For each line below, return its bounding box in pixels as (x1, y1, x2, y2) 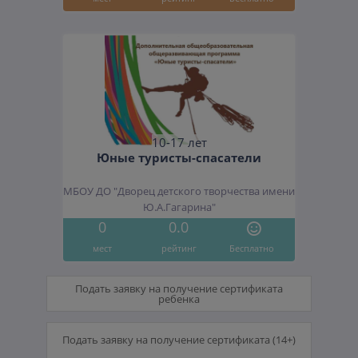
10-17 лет (151, 134, 207, 152)
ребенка (158, 291, 200, 306)
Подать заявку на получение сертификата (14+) (62, 332, 296, 347)
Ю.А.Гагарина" (142, 201, 216, 215)
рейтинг (161, 241, 197, 254)
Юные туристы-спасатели (97, 149, 261, 166)
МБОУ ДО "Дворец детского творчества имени (63, 185, 295, 199)
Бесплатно (229, 241, 275, 254)
